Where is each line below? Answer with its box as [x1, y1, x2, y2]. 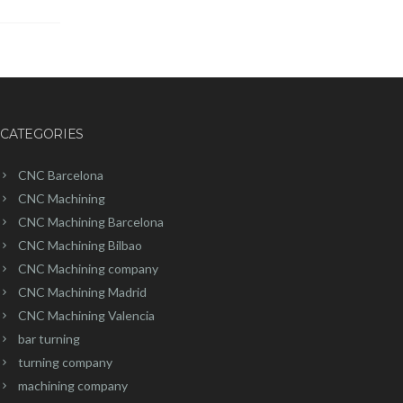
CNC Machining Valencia [17, 307, 155, 323]
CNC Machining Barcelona [17, 213, 164, 229]
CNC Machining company [17, 260, 158, 276]
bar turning [17, 330, 80, 346]
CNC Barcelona [17, 166, 103, 183]
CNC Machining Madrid [17, 283, 147, 300]
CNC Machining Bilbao [17, 237, 142, 253]
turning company [17, 354, 112, 370]
